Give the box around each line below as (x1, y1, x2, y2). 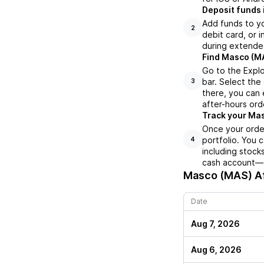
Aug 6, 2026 (191, 245, 242, 255)
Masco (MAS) (183, 169, 252, 182)
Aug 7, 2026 (191, 219, 240, 229)
